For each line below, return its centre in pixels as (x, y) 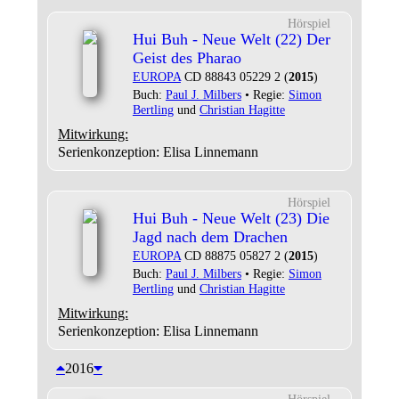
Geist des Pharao (187, 58)
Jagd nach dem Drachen (210, 237)
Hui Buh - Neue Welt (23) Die (231, 218)
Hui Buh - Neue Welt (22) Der (231, 39)
